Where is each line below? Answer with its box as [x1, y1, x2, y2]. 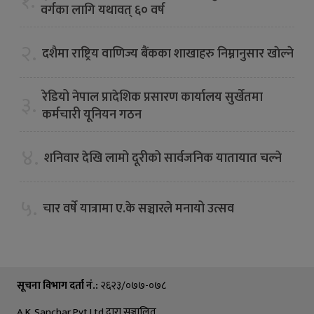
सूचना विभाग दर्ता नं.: [17, 276, 98, 294]
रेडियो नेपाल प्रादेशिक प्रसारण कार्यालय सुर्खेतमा [42, 86, 263, 108]
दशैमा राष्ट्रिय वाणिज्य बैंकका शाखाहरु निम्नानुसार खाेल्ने [42, 43, 294, 64]
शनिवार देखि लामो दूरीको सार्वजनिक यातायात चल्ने [44, 147, 282, 169]
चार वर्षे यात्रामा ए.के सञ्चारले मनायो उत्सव [43, 198, 234, 219]
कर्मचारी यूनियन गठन [42, 104, 142, 125]
